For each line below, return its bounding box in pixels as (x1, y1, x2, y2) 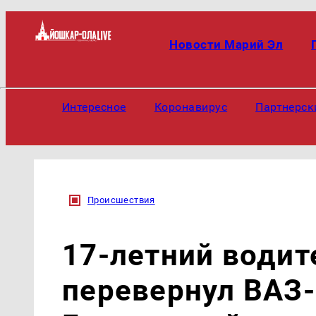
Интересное (62, 100, 126, 114)
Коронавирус (154, 100, 228, 114)
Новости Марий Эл (169, 37, 284, 51)
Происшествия (87, 195, 155, 205)
